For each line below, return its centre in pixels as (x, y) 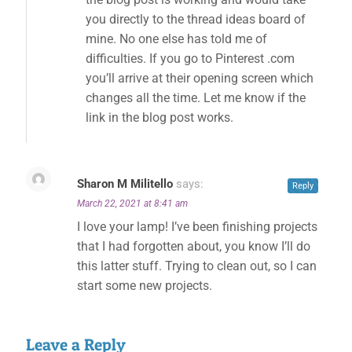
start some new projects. (145, 286)
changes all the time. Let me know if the (196, 98)
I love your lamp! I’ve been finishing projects (197, 227)
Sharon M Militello (125, 184)
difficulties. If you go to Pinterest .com (190, 59)
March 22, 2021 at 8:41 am (132, 203)
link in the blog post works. (159, 117)
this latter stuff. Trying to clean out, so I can (197, 266)
